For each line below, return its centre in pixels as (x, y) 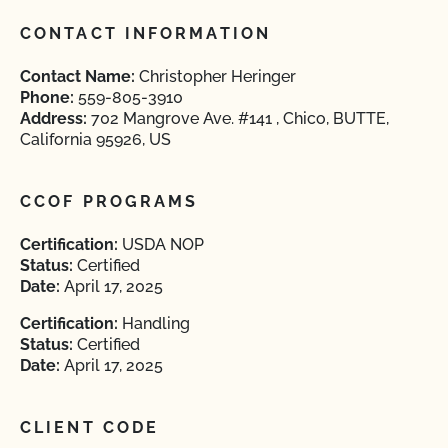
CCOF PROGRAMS (109, 201)
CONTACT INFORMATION (145, 33)
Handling (154, 323)
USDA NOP (161, 244)
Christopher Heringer (215, 76)
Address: (53, 118)
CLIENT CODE (90, 427)
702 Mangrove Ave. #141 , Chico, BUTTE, (238, 118)
